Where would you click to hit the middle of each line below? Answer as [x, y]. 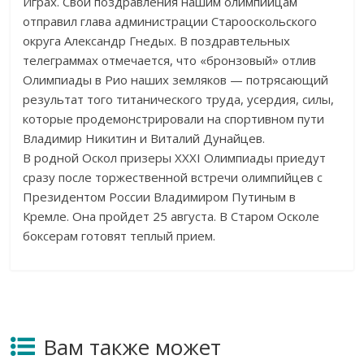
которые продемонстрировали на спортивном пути [174, 119]
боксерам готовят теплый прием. [119, 236]
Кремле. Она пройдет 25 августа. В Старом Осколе [171, 217]
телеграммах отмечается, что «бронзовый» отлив [170, 61]
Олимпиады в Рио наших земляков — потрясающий [176, 80]
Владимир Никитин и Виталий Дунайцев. [144, 139]
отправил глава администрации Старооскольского [170, 22]
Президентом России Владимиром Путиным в [160, 197]
